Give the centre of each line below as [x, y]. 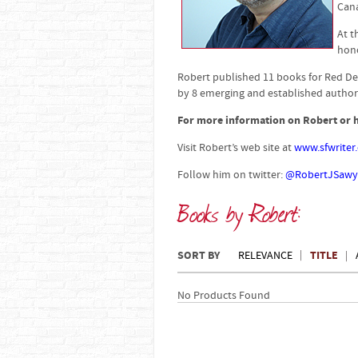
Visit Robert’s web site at [235, 148]
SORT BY [199, 256]
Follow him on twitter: [231, 175]
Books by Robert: [240, 212]
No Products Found [224, 296]
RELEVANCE [265, 256]
